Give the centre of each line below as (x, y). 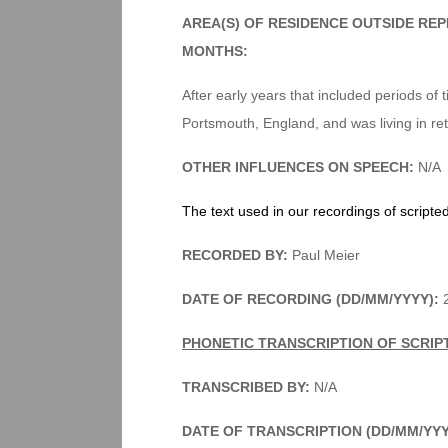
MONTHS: (215, 51)
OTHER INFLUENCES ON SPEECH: (300, 167)
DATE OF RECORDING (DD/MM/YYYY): (310, 299)
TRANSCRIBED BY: (248, 387)
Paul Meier (324, 255)
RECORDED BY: (235, 255)
